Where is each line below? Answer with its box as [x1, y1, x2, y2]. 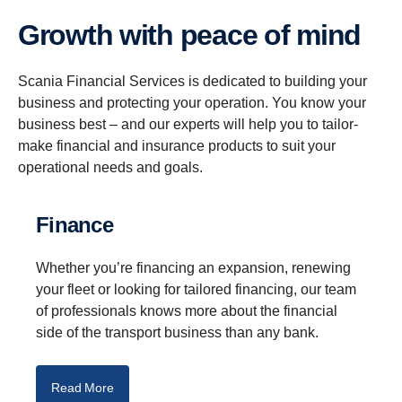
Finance [48, 213, 113, 238]
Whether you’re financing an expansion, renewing [36, 260, 351, 276]
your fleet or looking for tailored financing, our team [36, 282, 356, 298]
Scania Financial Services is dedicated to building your [18, 74, 367, 90]
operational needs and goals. [18, 160, 203, 176]
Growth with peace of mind [39, 19, 362, 52]
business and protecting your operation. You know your [18, 95, 366, 111]
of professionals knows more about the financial [36, 303, 337, 319]
